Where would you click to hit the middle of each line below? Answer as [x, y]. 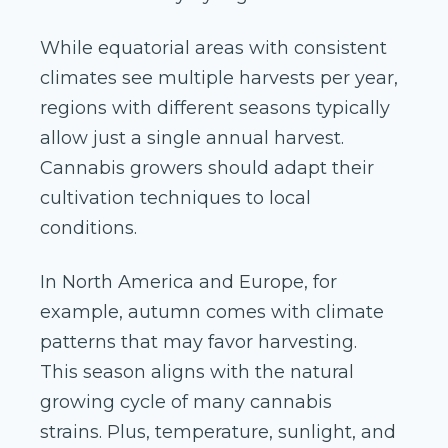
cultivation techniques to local [175, 198]
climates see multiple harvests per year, [219, 78]
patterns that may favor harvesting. [198, 342]
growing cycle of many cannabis [186, 402]
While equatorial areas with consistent [213, 48]
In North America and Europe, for [188, 282]
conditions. [88, 228]
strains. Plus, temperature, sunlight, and [218, 432]
